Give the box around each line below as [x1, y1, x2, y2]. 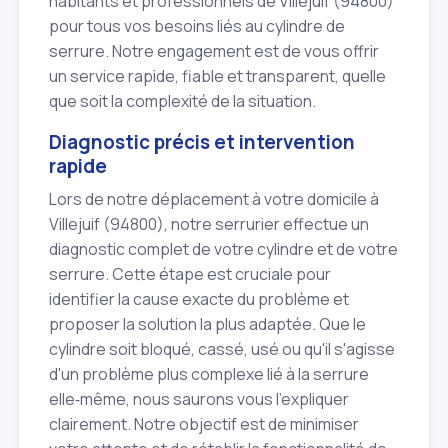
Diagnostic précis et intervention [49, 129, 355, 156]
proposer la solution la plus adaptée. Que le [49, 312, 366, 335]
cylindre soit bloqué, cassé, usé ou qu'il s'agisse [49, 337, 395, 360]
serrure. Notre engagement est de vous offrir [49, 40, 379, 63]
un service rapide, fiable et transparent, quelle [49, 65, 386, 88]
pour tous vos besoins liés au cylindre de [49, 15, 345, 38]
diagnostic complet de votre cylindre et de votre [49, 237, 398, 260]
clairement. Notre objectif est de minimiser [49, 412, 359, 435]
